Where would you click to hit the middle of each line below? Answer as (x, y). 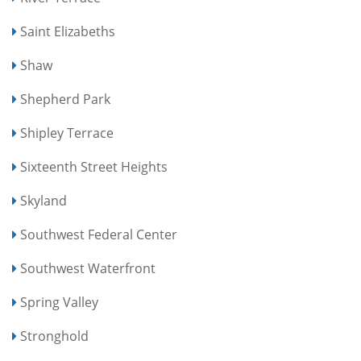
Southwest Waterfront (88, 268)
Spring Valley (59, 302)
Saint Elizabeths (68, 31)
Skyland (44, 201)
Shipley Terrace (67, 133)
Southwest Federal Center (99, 234)
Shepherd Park (65, 99)
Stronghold (54, 336)
